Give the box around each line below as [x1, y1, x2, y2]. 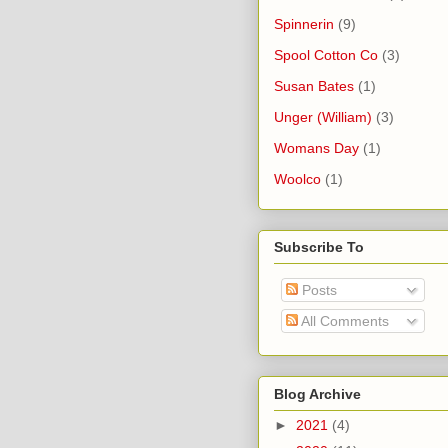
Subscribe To [274, 239, 364, 256]
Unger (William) [274, 108, 372, 125]
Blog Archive [274, 385, 361, 402]
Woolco [274, 170, 321, 187]
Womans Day [274, 139, 359, 156]
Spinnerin [274, 15, 334, 32]
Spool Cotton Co [274, 46, 378, 63]
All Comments [298, 313, 389, 330]
